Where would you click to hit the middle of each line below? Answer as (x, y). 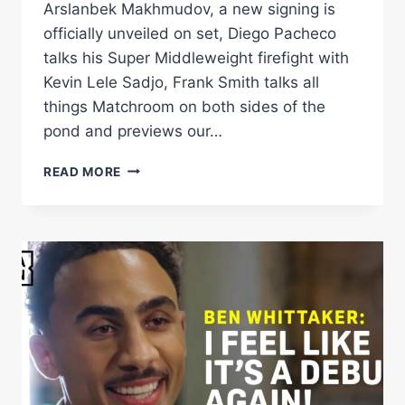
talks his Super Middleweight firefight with (196, 57)
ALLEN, (144, 262)
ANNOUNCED (164, 205)
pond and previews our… (133, 131)
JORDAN (148, 376)
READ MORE (83, 171)
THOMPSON (160, 395)
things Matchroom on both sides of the (184, 106)
